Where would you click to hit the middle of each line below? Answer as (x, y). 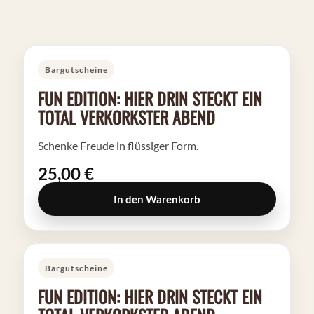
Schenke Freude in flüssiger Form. (118, 145)
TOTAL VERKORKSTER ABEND (127, 117)
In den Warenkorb (157, 199)
